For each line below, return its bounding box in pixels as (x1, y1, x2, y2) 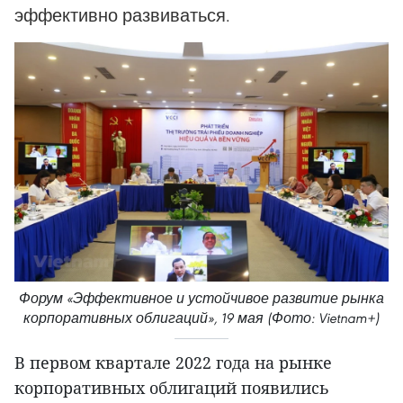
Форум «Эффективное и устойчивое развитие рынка (19, 290, 384, 308)
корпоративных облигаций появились (14, 377, 329, 399)
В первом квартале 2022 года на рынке (14, 352, 332, 374)
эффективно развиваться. (14, 4, 230, 26)
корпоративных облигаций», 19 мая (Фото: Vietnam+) (23, 309, 380, 327)
